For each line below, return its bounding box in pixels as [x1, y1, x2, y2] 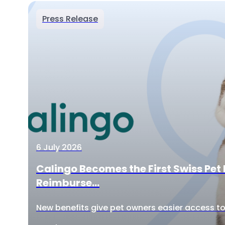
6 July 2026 [36, 142, 82, 153]
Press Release [42, 13, 98, 25]
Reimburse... [36, 176, 99, 190]
